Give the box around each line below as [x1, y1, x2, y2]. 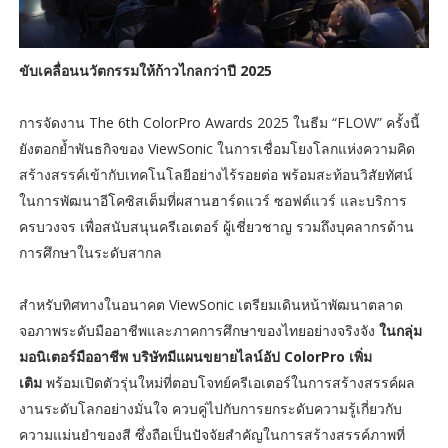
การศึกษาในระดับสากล [18, 243, 162, 263]
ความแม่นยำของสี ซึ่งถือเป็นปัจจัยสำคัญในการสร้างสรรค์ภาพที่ [18, 425, 405, 445]
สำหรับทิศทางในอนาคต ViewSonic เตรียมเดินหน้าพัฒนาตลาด [18, 295, 403, 315]
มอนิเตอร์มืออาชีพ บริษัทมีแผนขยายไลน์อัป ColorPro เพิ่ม [18, 347, 372, 367]
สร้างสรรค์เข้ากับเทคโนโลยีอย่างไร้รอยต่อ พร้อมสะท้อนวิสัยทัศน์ [18, 165, 413, 185]
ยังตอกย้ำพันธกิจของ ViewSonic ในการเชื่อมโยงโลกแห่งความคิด [18, 139, 415, 159]
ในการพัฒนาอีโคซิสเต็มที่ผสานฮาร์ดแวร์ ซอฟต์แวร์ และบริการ [18, 191, 407, 211]
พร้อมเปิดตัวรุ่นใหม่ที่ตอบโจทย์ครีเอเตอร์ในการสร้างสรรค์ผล [41, 373, 415, 393]
